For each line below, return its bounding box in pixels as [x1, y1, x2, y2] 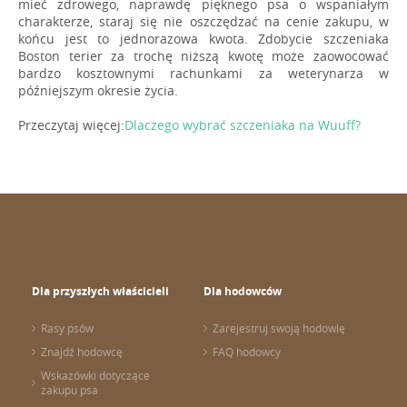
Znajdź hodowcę [41, 344, 123, 359]
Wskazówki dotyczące [41, 368, 150, 382]
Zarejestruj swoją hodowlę [213, 321, 345, 335]
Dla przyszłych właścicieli [32, 283, 169, 299]
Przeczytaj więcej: [18, 115, 124, 134]
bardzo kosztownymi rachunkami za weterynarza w [18, 64, 389, 82]
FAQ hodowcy [213, 344, 281, 359]
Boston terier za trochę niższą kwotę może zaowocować [18, 46, 389, 65]
